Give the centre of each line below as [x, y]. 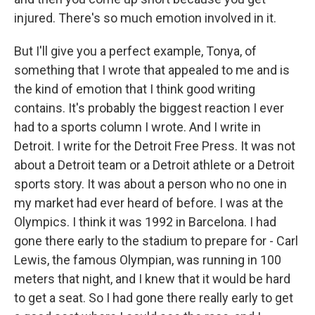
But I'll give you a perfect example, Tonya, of [135, 51]
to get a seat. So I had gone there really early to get [154, 298]
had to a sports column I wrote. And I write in [137, 127]
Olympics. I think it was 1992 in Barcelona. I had [145, 222]
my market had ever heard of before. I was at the [149, 203]
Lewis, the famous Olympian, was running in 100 [148, 260]
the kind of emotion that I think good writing [135, 89]
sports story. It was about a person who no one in [150, 184]
